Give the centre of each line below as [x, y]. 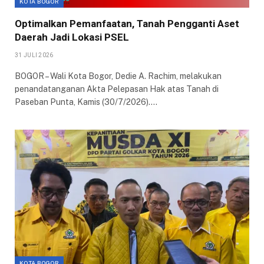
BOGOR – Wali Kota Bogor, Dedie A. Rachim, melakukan [118, 76]
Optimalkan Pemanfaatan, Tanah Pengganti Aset [127, 23]
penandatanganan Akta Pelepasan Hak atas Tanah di [117, 89]
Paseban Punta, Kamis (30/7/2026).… [86, 102]
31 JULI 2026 [34, 55]
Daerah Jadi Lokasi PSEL [72, 37]
